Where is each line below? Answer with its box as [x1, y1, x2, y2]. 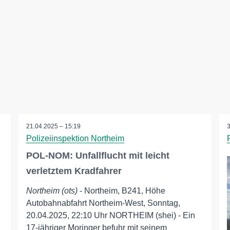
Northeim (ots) [26, 186, 78, 195]
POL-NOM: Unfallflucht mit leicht [26, 150, 169, 161]
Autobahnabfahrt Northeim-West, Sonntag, [26, 199, 180, 207]
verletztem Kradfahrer [26, 166, 122, 176]
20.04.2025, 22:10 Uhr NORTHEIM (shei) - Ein [26, 211, 195, 220]
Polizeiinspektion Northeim [26, 134, 124, 143]
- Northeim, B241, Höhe [77, 186, 165, 195]
